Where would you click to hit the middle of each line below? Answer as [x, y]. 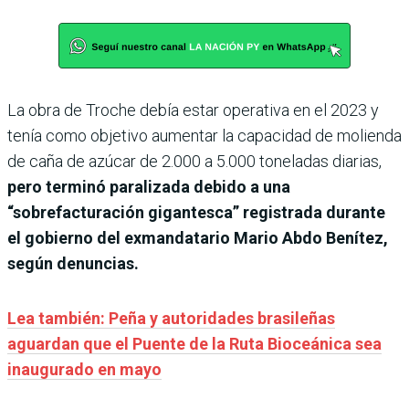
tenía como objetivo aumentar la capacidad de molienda [204, 135]
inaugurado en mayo [84, 369]
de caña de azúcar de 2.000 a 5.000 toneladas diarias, [194, 161]
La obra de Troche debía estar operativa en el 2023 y [193, 110]
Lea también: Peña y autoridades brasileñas [171, 318]
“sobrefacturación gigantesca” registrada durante [196, 212]
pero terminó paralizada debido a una [149, 186]
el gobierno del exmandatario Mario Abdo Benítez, [198, 237]
